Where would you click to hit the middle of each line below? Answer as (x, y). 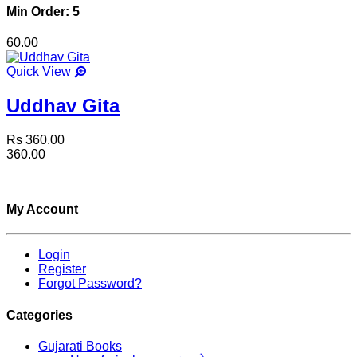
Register (62, 269)
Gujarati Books (80, 346)
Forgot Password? (90, 284)
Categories (39, 315)
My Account (42, 210)
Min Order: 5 (43, 11)
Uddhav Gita (63, 105)
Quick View (40, 71)
